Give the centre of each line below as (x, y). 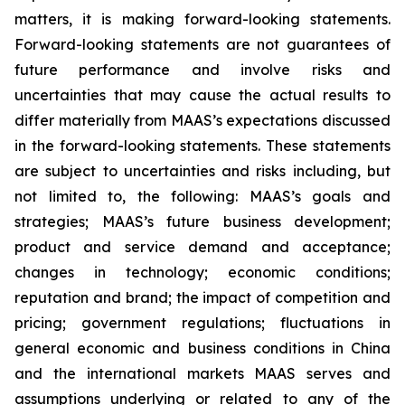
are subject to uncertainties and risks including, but (202, 171)
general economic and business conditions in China (202, 348)
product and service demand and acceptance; (202, 247)
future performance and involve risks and (202, 70)
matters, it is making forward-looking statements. (202, 19)
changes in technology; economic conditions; (202, 272)
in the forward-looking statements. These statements (202, 146)
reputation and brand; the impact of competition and (202, 297)
